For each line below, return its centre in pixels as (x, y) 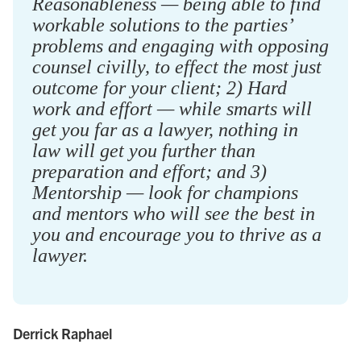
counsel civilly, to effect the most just (177, 66)
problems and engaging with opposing (180, 46)
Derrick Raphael (63, 333)
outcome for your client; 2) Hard (160, 87)
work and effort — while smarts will (172, 108)
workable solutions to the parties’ (162, 25)
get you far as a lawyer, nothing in (165, 129)
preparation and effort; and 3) (149, 171)
